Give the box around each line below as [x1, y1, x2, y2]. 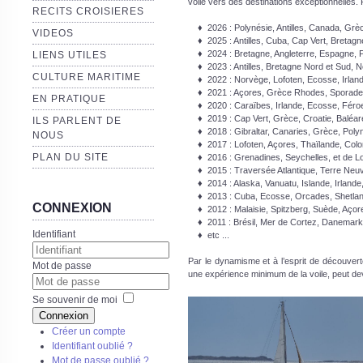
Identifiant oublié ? [52, 340, 134, 352]
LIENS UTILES [32, 49, 107, 61]
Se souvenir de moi [32, 293, 117, 305]
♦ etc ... [188, 230, 229, 240]
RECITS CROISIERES [32, 6, 144, 17]
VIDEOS [32, 28, 74, 39]
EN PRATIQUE [32, 93, 106, 105]
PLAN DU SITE [32, 152, 109, 163]
